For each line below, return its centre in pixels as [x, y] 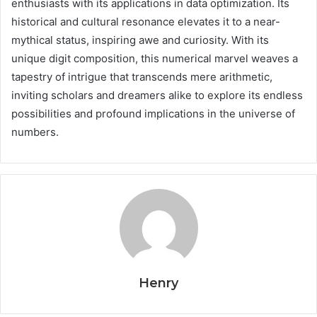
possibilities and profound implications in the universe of [153, 113]
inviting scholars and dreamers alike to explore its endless [157, 95]
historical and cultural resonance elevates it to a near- [146, 21]
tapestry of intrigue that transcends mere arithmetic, [142, 76]
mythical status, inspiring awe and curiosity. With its [140, 40]
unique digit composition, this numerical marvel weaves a [155, 58]
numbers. [35, 132]
